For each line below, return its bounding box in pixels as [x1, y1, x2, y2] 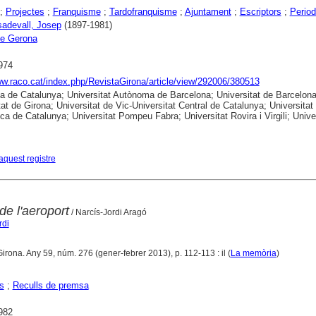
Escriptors [239, 6, 281, 17]
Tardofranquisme [109, 6, 177, 17]
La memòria [230, 248, 276, 258]
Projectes [5, 6, 44, 17]
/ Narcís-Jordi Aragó [68, 207, 147, 217]
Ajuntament [184, 6, 231, 17]
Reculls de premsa [12, 279, 89, 291]
